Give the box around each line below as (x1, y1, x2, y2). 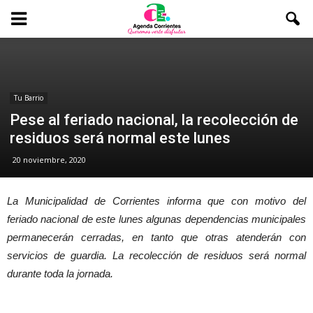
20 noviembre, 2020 (13, 154, 86, 165)
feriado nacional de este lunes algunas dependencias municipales (7, 213, 306, 225)
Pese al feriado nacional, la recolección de (10, 111, 298, 129)
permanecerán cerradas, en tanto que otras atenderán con (7, 231, 306, 243)
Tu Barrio (14, 93, 43, 103)
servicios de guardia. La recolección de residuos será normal (7, 249, 306, 261)
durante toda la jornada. (7, 268, 113, 279)
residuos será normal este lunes (10, 129, 231, 147)
